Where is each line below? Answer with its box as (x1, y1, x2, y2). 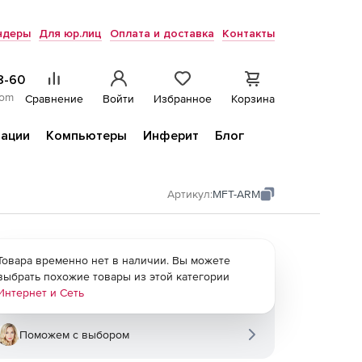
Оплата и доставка (110, 27, 214, 40)
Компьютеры (46, 128, 127, 144)
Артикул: (167, 187, 213, 200)
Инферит (143, 128, 199, 144)
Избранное (154, 92, 212, 105)
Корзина (231, 92, 275, 105)
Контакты (222, 27, 275, 40)
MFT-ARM (213, 187, 260, 200)
